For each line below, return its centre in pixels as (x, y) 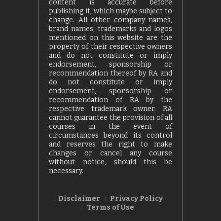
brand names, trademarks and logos (110, 29)
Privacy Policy (136, 199)
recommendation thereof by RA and (110, 74)
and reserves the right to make (110, 145)
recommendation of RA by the (110, 100)
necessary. (66, 171)
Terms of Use (110, 208)
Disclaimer (79, 199)
